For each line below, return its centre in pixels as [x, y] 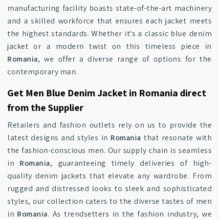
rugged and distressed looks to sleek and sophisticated [109, 188]
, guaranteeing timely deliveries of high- [131, 163]
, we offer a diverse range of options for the [125, 59]
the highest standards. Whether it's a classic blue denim [109, 33]
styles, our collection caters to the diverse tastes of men [109, 201]
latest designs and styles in [59, 138]
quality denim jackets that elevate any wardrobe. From [109, 176]
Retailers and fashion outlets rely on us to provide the [109, 125]
